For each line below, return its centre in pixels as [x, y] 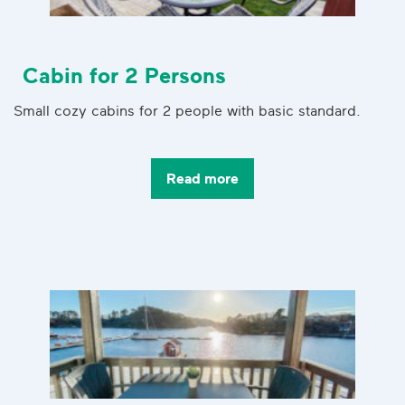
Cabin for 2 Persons [124, 76]
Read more [202, 179]
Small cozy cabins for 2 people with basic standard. [187, 112]
